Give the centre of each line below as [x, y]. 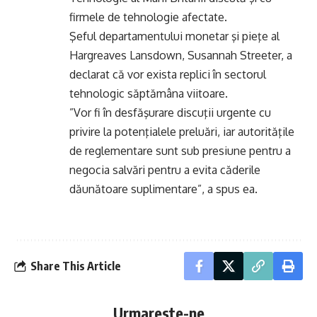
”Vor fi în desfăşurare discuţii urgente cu [170, 113]
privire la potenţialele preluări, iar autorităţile [182, 132]
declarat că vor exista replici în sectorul [168, 74]
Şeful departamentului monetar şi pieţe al [174, 36]
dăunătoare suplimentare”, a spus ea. [163, 189]
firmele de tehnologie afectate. [148, 17]
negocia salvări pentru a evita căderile [165, 170]
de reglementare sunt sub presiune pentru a [180, 151]
